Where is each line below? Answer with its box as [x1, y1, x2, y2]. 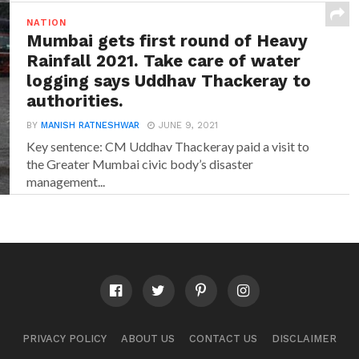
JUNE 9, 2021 [159, 120, 219, 131]
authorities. [26, 91, 124, 111]
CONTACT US [189, 333, 257, 345]
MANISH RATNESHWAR [41, 120, 140, 131]
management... [26, 174, 106, 189]
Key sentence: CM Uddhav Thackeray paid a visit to [26, 139, 310, 154]
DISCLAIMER [272, 333, 337, 345]
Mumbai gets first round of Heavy [26, 31, 309, 50]
